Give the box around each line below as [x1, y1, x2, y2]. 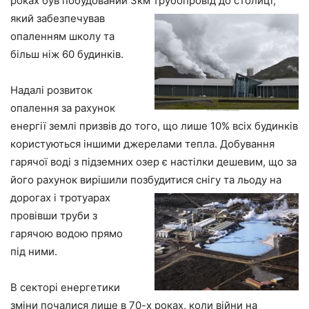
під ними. [10, 245, 57, 259]
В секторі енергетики [10, 281, 120, 295]
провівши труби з [10, 209, 97, 223]
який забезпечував [10, 12, 105, 26]
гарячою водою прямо [10, 227, 123, 241]
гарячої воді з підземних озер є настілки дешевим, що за [10, 155, 297, 169]
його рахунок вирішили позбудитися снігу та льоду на [10, 173, 281, 187]
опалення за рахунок [10, 101, 115, 115]
